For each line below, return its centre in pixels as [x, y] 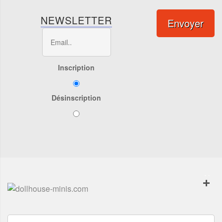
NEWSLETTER [76, 20]
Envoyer [186, 23]
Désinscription [76, 97]
